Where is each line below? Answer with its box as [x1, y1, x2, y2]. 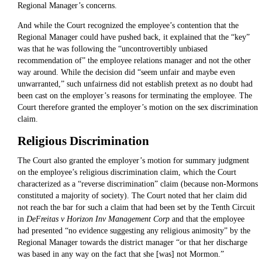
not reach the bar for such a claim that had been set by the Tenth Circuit [17, 203, 255, 212]
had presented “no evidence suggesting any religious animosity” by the [17, 226, 250, 236]
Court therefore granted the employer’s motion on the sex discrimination [17, 103, 258, 112]
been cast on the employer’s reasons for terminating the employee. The [17, 91, 252, 101]
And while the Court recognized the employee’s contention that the [17, 21, 239, 30]
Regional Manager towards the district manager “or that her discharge [17, 238, 247, 247]
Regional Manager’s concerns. [17, 1, 117, 11]
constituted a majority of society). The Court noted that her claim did [17, 191, 247, 201]
